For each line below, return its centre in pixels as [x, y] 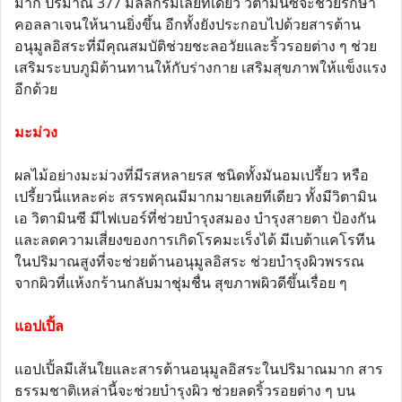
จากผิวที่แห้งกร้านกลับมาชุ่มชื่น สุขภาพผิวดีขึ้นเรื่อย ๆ [181, 283]
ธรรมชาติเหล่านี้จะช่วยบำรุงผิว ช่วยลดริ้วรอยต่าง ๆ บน [185, 390]
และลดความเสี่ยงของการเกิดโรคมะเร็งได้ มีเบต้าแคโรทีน [195, 240]
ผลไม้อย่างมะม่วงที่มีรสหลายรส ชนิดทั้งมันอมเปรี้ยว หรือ [192, 175]
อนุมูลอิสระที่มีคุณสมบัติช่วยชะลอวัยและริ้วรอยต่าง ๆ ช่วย [196, 46]
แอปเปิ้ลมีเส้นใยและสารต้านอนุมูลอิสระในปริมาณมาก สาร [199, 369]
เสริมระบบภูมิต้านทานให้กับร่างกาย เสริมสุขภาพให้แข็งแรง [201, 67]
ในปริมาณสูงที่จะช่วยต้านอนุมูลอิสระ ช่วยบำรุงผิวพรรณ [189, 261]
